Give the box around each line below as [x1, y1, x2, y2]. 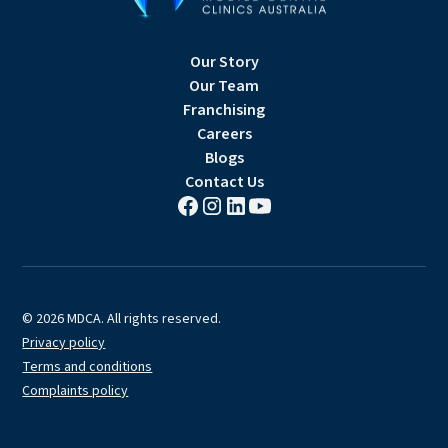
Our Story [189, 51, 259, 74]
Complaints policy [22, 381, 129, 402]
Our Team [189, 75, 259, 98]
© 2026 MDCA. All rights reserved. [22, 309, 222, 330]
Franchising [183, 99, 265, 122]
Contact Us [184, 171, 264, 194]
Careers [196, 123, 252, 146]
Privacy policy [22, 333, 106, 354]
